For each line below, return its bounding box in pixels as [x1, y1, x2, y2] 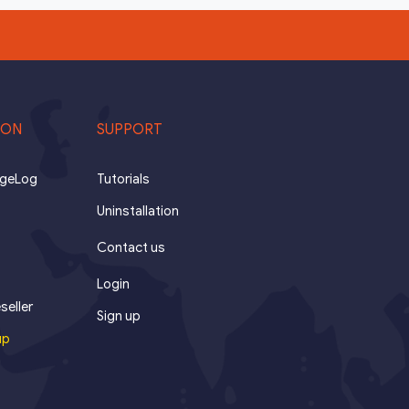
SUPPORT [96, 120, 163, 139]
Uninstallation [96, 202, 179, 219]
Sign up [96, 307, 141, 324]
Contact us [96, 238, 165, 256]
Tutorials [96, 170, 150, 187]
